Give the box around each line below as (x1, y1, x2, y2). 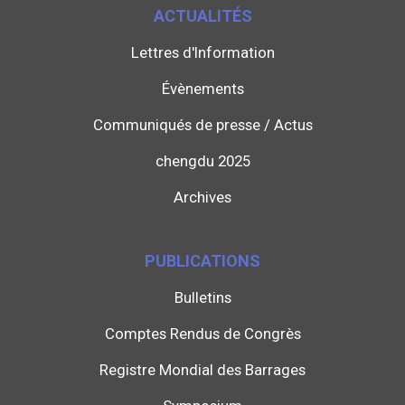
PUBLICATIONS (145, 251, 260, 271)
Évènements (161, 80, 244, 99)
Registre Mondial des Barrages (99, 361, 306, 380)
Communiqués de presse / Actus (92, 116, 313, 135)
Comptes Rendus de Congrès (104, 325, 301, 344)
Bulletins (174, 288, 231, 307)
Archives (174, 188, 231, 207)
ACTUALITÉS (153, 6, 252, 26)
